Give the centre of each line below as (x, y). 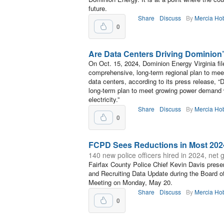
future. (98, 8)
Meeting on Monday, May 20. (130, 182)
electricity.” (104, 99)
